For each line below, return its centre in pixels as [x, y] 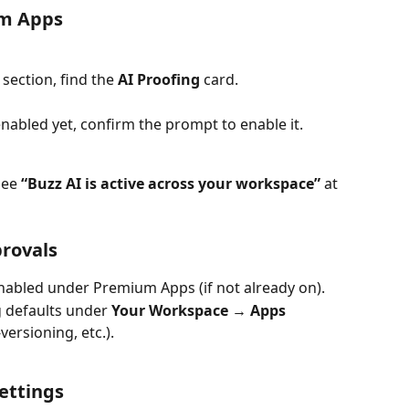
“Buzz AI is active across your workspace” [171, 183]
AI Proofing [159, 79]
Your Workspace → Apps [199, 310]
